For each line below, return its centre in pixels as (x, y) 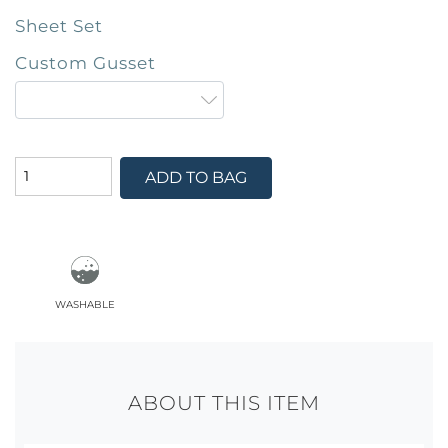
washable (84, 302)
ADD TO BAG (195, 178)
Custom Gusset (85, 62)
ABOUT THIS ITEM (224, 402)
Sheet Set (59, 25)
